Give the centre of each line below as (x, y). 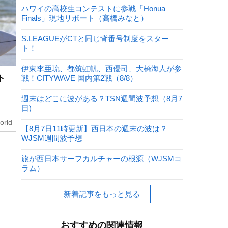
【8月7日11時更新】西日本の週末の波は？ (94, 129)
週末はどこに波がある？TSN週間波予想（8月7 (102, 99)
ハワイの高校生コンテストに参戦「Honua (93, 9)
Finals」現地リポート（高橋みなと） (84, 18)
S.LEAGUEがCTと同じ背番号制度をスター (95, 39)
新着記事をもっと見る (102, 194)
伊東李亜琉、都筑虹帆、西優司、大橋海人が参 (101, 69)
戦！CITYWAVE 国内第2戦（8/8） (79, 78)
